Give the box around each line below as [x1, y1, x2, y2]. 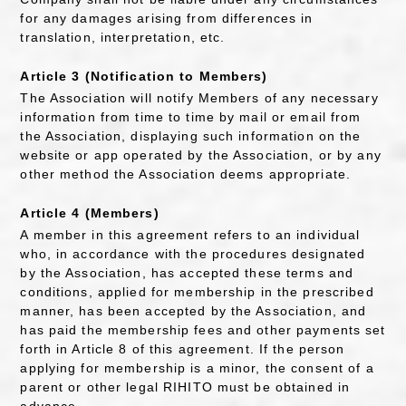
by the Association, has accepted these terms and [20, 266, 354, 281]
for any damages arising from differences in [20, 10, 314, 25]
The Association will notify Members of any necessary [20, 91, 379, 105]
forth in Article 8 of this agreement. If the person [20, 342, 345, 357]
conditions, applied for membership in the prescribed [20, 285, 374, 300]
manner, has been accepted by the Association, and [20, 304, 367, 319]
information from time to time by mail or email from [20, 110, 362, 124]
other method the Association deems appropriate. [20, 167, 352, 181]
